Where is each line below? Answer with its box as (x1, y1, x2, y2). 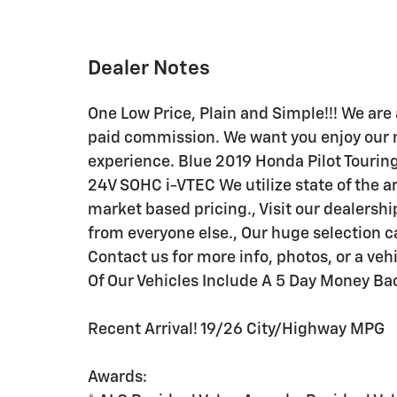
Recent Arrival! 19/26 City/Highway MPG (88, 321, 385, 338)
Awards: (88, 369, 147, 385)
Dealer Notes (88, 58, 210, 79)
